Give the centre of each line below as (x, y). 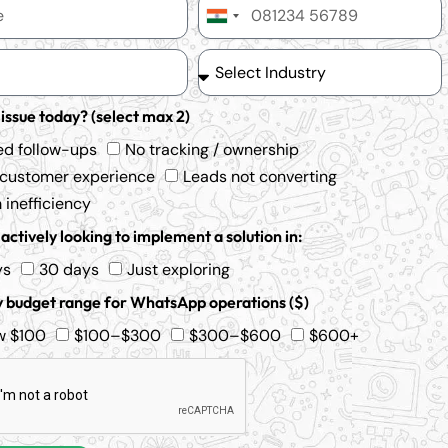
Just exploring (178, 269)
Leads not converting (260, 176)
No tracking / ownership (212, 149)
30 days (69, 269)
